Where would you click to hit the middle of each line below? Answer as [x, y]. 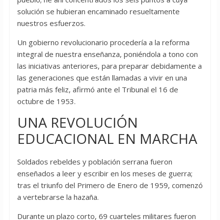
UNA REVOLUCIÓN [77, 123]
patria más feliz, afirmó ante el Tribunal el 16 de [97, 90]
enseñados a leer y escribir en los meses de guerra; [105, 174]
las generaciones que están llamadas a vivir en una [102, 78]
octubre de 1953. [46, 101]
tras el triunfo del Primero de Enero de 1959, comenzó [110, 185]
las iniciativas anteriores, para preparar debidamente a [109, 66]
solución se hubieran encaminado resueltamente [98, 12]
